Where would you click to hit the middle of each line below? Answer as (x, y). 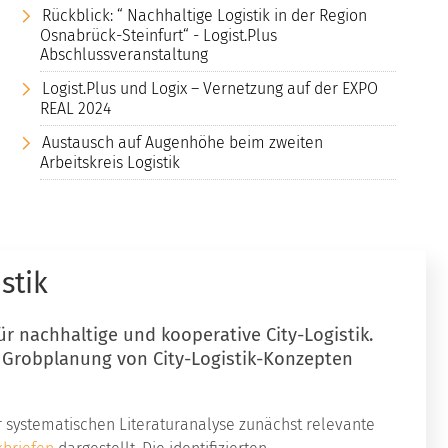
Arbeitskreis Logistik (110, 162)
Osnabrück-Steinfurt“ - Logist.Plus (158, 35)
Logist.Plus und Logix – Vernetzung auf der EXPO (210, 88)
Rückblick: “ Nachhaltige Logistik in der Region (204, 15)
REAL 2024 (75, 108)
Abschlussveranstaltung (124, 54)
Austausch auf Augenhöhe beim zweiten (182, 142)
